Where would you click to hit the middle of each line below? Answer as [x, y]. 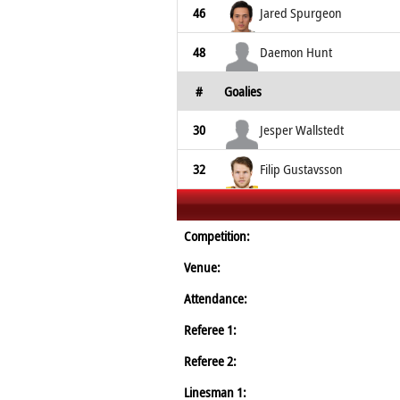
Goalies [243, 91]
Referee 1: [210, 329]
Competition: [217, 236]
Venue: [202, 267]
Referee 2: [210, 361]
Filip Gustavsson [301, 169]
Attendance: [216, 298]
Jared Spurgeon [301, 12]
